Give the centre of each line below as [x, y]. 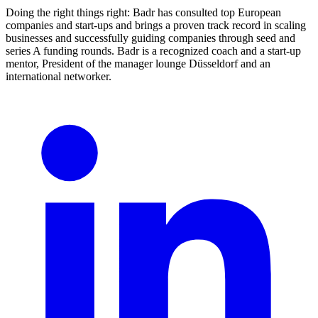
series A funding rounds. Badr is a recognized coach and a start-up [153, 51]
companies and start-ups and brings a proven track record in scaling [156, 26]
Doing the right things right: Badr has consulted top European [143, 13]
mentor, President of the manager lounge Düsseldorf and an [138, 64]
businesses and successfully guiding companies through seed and [150, 38]
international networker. [59, 77]
